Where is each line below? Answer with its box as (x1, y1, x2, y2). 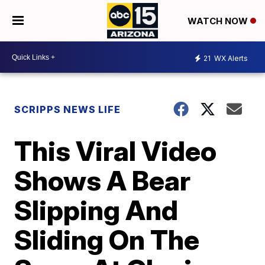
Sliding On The (14, 223, 200, 256)
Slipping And (14, 193, 179, 227)
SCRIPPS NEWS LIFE (14, 104, 121, 115)
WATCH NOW (187, 15, 250, 27)
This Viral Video (14, 134, 217, 167)
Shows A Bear (14, 164, 191, 197)
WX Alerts (212, 53, 248, 63)
